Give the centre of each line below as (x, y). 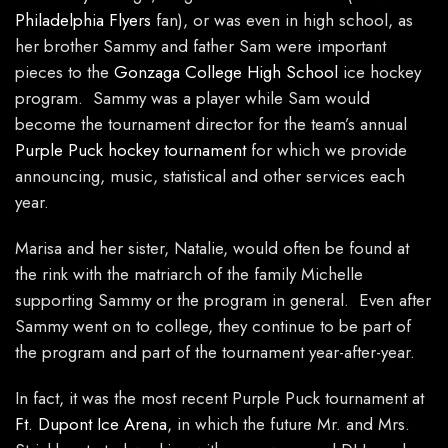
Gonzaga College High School (226, 72)
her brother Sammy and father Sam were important (200, 46)
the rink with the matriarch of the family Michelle (189, 274)
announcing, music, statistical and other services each (210, 176)
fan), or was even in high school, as (282, 20)
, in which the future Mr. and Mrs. (288, 424)
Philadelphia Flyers (83, 20)
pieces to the (64, 72)
